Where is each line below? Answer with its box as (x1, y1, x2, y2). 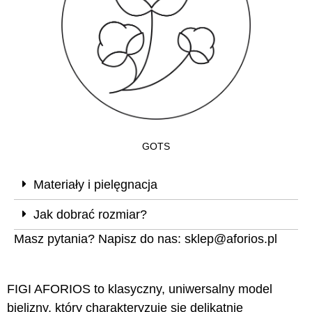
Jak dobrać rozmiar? (33, 208, 147, 222)
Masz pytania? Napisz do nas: (14, 232, 185, 247)
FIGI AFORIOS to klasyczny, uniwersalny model (7, 281, 272, 296)
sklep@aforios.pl (185, 232, 277, 247)
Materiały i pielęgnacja (33, 178, 157, 192)
